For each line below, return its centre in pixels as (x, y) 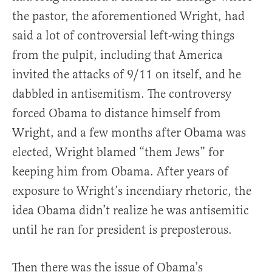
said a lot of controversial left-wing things (123, 36)
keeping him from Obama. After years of (120, 172)
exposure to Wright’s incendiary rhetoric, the (132, 191)
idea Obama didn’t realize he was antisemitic (131, 210)
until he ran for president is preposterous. (122, 230)
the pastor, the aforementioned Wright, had (128, 16)
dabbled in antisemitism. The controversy (122, 94)
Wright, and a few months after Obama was (129, 133)
